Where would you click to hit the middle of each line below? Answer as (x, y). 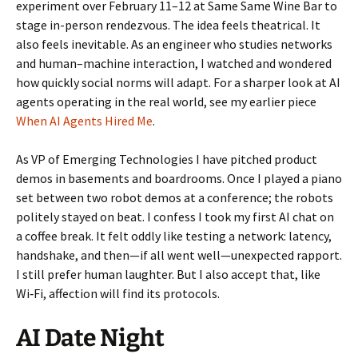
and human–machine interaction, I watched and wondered (174, 63)
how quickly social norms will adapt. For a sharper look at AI (178, 82)
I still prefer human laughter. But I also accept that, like (168, 274)
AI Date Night (90, 338)
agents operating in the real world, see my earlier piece (166, 101)
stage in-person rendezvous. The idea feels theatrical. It (168, 24)
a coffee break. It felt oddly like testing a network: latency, (174, 235)
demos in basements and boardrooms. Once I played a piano (179, 178)
